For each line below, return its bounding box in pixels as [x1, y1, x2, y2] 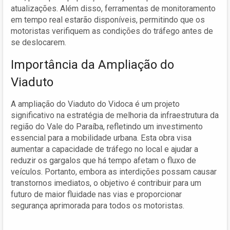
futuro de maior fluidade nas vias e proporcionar [11, 189, 182, 199]
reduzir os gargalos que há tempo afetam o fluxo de [11, 155, 196, 165]
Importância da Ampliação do [11, 57, 174, 72]
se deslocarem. [11, 37, 66, 47]
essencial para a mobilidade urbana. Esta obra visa [11, 132, 191, 143]
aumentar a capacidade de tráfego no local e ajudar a [11, 144, 198, 154]
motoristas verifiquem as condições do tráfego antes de [11, 26, 213, 36]
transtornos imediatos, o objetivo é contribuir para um [11, 178, 201, 188]
